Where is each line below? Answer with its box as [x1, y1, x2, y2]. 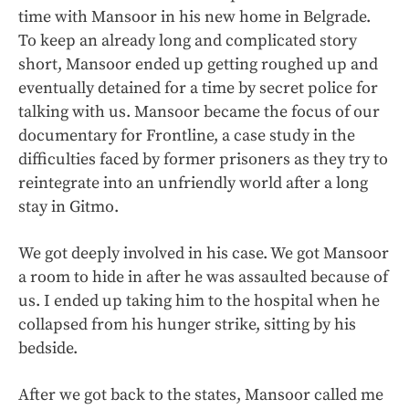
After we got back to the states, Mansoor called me [18, 384, 383, 406]
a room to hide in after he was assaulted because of [18, 267, 388, 288]
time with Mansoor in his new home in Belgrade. [18, 6, 371, 28]
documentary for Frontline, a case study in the [18, 125, 355, 147]
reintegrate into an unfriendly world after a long [18, 173, 368, 194]
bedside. [18, 338, 78, 360]
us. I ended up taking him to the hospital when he [18, 290, 380, 312]
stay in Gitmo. [18, 196, 119, 218]
